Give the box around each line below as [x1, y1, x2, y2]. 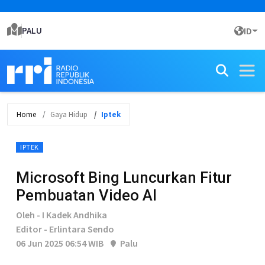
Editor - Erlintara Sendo [16, 223, 114, 235]
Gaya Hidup [50, 109, 88, 119]
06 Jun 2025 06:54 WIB [16, 237, 104, 249]
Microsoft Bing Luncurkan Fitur [16, 169, 232, 186]
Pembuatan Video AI [16, 186, 157, 204]
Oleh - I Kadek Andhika [16, 209, 107, 221]
